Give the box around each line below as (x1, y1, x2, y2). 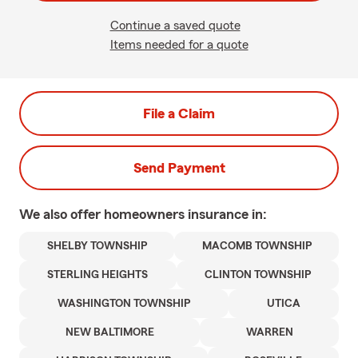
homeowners (104, 207, 188, 221)
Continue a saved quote (109, 19, 241, 32)
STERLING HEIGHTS (47, 269, 149, 280)
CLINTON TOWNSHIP (204, 269, 311, 280)
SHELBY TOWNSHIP (46, 241, 147, 252)
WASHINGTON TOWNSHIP (58, 298, 190, 309)
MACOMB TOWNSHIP (201, 241, 312, 252)
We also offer (19, 207, 104, 221)
